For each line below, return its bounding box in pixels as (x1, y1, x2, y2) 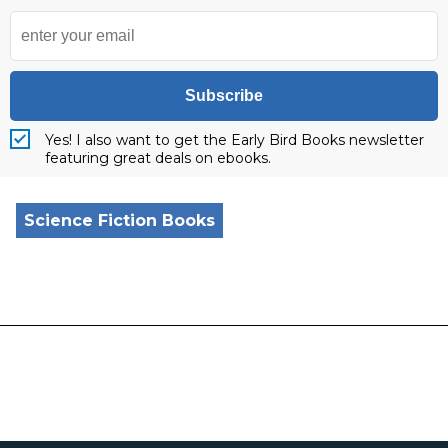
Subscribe (185, 87, 263, 105)
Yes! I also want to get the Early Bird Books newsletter (45, 131, 424, 150)
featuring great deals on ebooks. (45, 149, 271, 168)
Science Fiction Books (24, 211, 215, 231)
